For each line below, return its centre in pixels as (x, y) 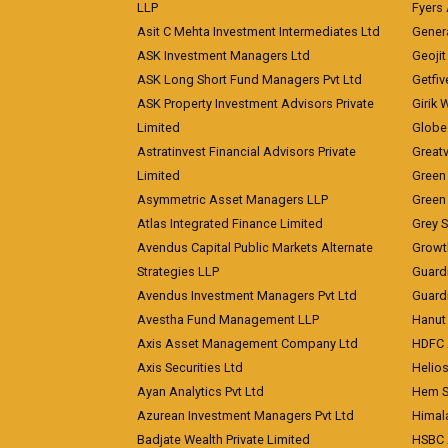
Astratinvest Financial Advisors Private (246, 151)
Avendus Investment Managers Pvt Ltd (247, 295)
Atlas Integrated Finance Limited (230, 223)
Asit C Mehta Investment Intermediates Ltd (258, 31)
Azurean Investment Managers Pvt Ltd (245, 415)
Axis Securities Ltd (190, 367)
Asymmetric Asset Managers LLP (232, 199)
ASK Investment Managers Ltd (223, 55)
